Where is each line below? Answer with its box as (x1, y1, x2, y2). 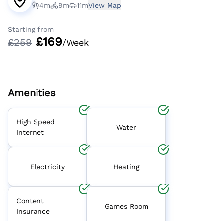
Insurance (16, 207, 50, 216)
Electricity (30, 162, 65, 171)
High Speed (16, 118, 55, 126)
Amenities (8, 87, 56, 99)
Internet (16, 128, 44, 137)
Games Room (104, 202, 148, 210)
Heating (113, 162, 139, 171)
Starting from (8, 25, 54, 34)
